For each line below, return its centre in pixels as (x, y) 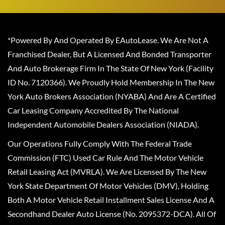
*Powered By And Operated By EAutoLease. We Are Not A (108, 40)
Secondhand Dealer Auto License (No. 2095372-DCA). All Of (112, 214)
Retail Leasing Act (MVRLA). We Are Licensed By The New (107, 172)
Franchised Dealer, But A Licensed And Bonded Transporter (109, 54)
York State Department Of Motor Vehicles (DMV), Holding (108, 186)
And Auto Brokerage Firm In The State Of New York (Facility (110, 68)
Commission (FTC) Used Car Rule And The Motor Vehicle (105, 157)
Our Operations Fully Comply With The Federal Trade (100, 143)
